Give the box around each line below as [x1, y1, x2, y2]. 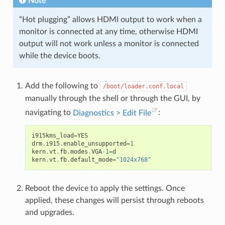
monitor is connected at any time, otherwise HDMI [19, 28, 198, 36]
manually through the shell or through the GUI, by [25, 94, 200, 103]
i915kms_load [31, 132, 74, 139]
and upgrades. [25, 208, 74, 216]
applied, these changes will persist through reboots [25, 196, 204, 204]
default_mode [70, 156, 113, 163]
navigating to [25, 108, 73, 117]
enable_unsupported [63, 140, 127, 147]
